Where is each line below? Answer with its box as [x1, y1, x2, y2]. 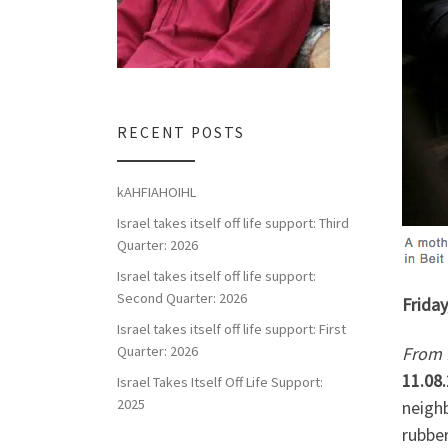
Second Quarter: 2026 [117, 289, 247, 308]
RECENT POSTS [117, 123, 245, 143]
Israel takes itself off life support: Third [117, 214, 349, 233]
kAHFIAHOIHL [117, 183, 196, 202]
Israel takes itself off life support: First [117, 320, 346, 339]
